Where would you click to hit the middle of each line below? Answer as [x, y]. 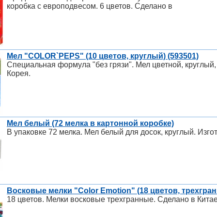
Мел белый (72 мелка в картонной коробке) [90, 124]
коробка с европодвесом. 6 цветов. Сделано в [90, 6]
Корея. [19, 74]
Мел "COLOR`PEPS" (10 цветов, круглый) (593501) [103, 56]
